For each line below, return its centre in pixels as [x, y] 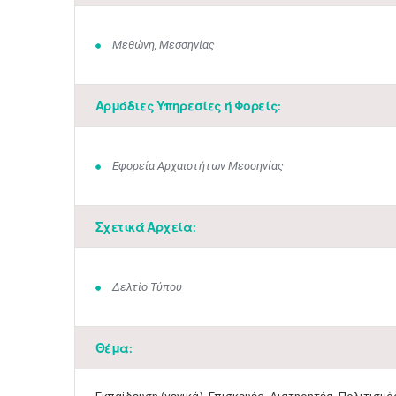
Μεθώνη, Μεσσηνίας [164, 45]
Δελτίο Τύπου [147, 287]
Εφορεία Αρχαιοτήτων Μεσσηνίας [198, 166]
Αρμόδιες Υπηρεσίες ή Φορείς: [188, 106]
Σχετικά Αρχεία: [145, 227]
